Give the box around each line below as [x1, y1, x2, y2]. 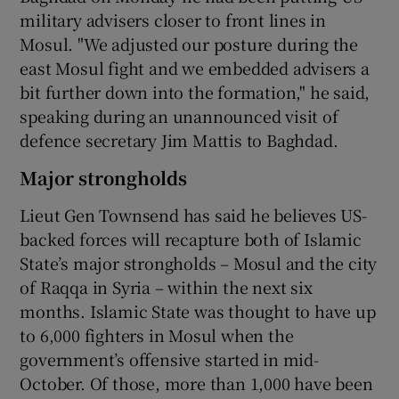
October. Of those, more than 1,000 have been [20, 370, 373, 395]
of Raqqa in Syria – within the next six [20, 274, 313, 298]
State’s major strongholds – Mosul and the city [20, 250, 378, 274]
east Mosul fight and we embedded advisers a [20, 55, 370, 79]
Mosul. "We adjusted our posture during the [20, 31, 359, 55]
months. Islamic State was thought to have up [20, 298, 376, 322]
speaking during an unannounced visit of [20, 103, 338, 127]
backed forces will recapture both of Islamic [20, 226, 362, 250]
